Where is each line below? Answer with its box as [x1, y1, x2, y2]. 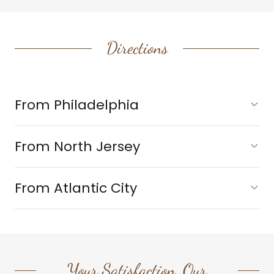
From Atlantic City [15, 179, 137, 198]
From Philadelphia [15, 95, 139, 114]
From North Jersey [15, 137, 140, 156]
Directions [106, 37, 168, 58]
